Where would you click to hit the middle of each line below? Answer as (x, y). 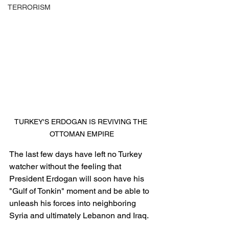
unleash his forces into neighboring (74, 203)
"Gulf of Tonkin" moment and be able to (80, 191)
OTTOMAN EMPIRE (82, 134)
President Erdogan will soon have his (78, 179)
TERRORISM (29, 7)
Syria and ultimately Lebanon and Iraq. (81, 215)
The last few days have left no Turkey (77, 154)
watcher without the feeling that (66, 166)
